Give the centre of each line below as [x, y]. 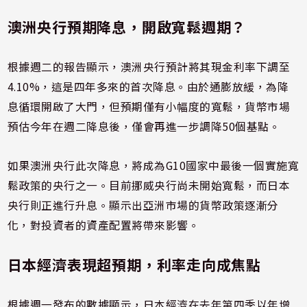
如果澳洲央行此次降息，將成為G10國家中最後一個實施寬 [153, 165]
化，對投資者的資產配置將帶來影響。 [103, 225]
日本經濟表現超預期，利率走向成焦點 [134, 264]
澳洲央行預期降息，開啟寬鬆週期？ [127, 26]
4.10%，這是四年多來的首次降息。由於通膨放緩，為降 [148, 86]
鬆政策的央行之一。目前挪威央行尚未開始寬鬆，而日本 [149, 185]
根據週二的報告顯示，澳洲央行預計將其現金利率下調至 [149, 66]
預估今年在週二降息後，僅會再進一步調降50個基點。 [144, 126]
